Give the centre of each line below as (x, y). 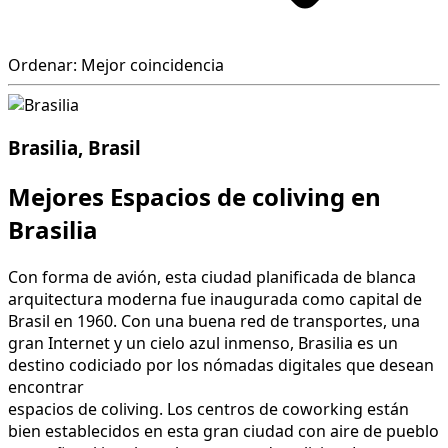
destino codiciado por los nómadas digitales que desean (221, 364)
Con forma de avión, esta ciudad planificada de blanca (212, 276)
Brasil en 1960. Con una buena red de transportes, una (214, 320)
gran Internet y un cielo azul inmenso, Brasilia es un (203, 342)
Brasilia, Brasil (74, 147)
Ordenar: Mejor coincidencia (116, 65)
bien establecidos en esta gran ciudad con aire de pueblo (223, 430)
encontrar (46, 386)
